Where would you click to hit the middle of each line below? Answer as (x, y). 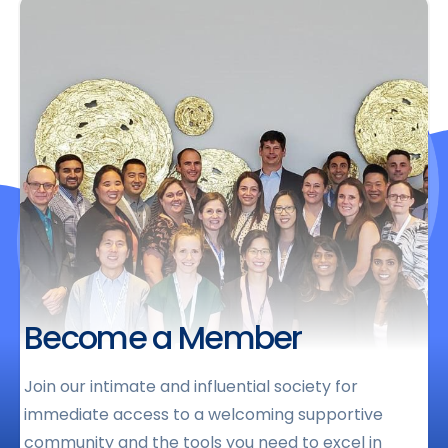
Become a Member (163, 337)
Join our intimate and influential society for (191, 386)
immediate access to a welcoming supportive (203, 414)
